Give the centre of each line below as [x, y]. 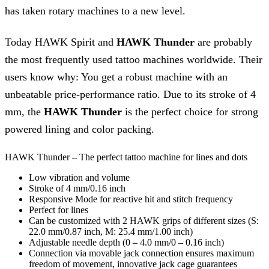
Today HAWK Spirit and [61, 42]
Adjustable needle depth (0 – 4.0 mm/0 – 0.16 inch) [126, 242]
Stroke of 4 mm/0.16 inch [77, 188]
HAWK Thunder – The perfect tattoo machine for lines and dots [126, 157]
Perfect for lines [59, 210]
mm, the [24, 112]
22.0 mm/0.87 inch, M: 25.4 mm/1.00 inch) [111, 231]
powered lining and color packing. [80, 129]
